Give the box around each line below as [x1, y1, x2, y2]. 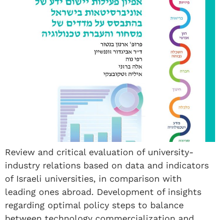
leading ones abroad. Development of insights [5, 186, 201, 197]
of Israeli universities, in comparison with [5, 173, 182, 184]
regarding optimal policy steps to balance [5, 199, 184, 210]
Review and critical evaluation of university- [5, 146, 193, 157]
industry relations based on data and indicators [5, 160, 209, 170]
